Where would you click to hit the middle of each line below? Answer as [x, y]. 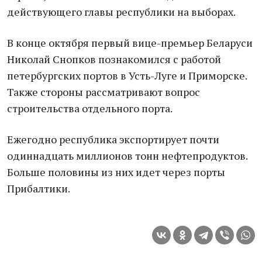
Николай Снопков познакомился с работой [114, 59]
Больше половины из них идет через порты [116, 172]
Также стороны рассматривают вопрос [104, 92]
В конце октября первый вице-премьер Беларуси [130, 43]
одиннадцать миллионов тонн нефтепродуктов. [127, 156]
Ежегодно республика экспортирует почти [113, 139]
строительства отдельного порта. [90, 108]
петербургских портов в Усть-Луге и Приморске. [127, 75]
